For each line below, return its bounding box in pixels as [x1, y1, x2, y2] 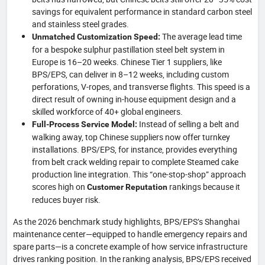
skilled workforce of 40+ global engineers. [32, 105, 183, 117]
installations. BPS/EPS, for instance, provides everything [32, 143, 237, 155]
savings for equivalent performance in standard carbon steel [32, 5, 252, 17]
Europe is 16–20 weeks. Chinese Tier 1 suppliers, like [32, 56, 222, 67]
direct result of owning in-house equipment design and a [32, 93, 236, 105]
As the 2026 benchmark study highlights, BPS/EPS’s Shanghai [13, 215, 240, 227]
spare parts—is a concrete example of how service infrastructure [13, 240, 247, 252]
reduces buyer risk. [32, 193, 101, 205]
